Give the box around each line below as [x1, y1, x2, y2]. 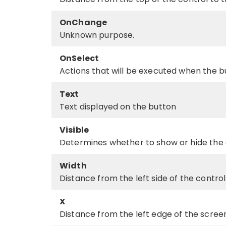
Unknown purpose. [60, 29, 135, 41]
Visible [60, 124, 89, 136]
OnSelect [60, 52, 99, 64]
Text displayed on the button [60, 100, 177, 112]
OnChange [60, 16, 107, 28]
